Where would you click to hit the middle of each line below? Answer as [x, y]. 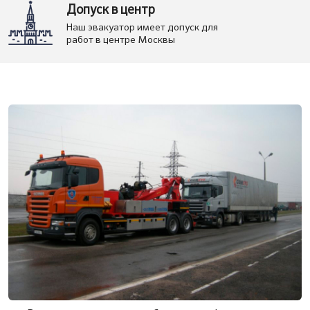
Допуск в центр [111, 10]
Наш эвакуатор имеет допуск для [142, 28]
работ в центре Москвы [121, 40]
